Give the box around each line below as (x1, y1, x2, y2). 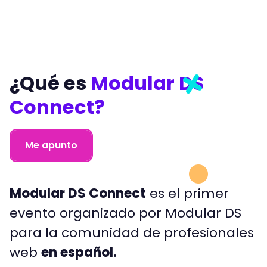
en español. (41, 243, 117, 262)
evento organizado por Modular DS (10, 204, 241, 223)
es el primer (146, 184, 229, 203)
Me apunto (25, 138, 77, 153)
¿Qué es (10, 70, 91, 97)
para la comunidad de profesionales (10, 223, 254, 243)
